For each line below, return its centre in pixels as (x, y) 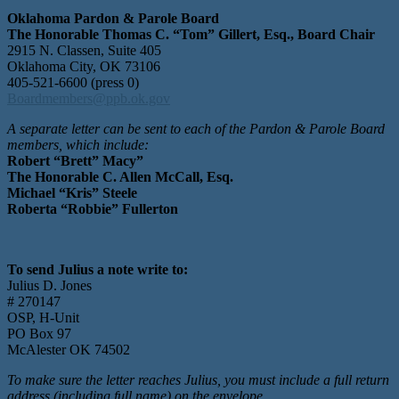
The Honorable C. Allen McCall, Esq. (120, 177)
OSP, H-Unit (43, 318)
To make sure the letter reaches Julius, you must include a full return (198, 380)
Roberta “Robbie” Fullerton (93, 209)
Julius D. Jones (49, 286)
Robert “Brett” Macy (72, 161)
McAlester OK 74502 (69, 350)
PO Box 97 (39, 334)
